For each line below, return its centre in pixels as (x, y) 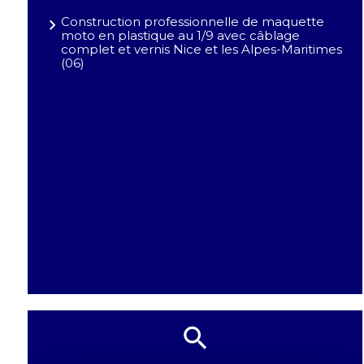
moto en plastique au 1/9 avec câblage (180, 36)
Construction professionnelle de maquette (192, 22)
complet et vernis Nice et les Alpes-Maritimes (201, 50)
